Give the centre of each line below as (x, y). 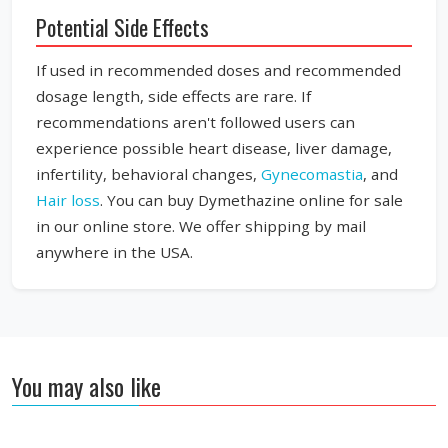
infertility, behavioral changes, (148, 173)
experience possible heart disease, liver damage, (214, 147)
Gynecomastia (312, 173)
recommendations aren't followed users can (195, 121)
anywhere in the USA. (114, 251)
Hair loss (68, 199)
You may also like (86, 385)
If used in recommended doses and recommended (218, 69)
